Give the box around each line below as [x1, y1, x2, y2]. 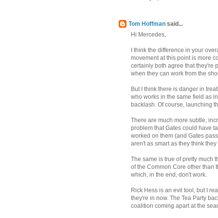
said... [165, 20, 183, 27]
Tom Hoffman [128, 20, 165, 27]
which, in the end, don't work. [131, 171, 207, 178]
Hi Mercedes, [131, 31, 166, 38]
